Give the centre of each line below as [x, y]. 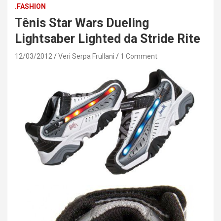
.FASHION [30, 7]
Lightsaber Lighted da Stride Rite [108, 39]
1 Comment [139, 56]
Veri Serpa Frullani [86, 56]
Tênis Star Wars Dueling [82, 23]
